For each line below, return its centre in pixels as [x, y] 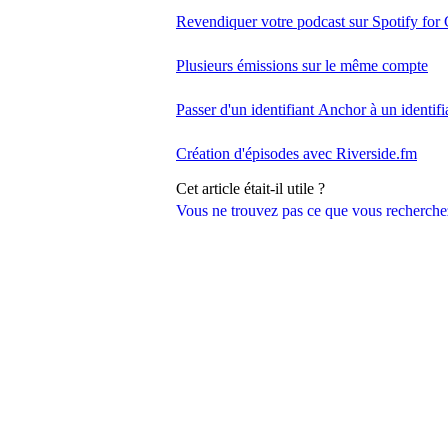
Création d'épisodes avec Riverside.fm [296, 154]
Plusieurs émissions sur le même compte [302, 66]
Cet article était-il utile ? [250, 188]
